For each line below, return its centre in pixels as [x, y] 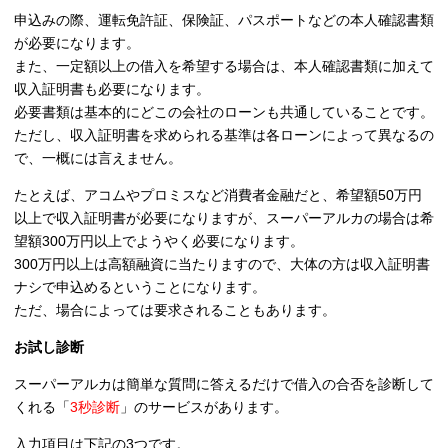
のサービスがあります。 [211, 407]
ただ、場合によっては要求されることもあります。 [175, 310]
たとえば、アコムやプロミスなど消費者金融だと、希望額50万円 [218, 195]
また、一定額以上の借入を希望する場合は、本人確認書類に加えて [224, 66]
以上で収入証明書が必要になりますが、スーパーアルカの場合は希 [224, 218]
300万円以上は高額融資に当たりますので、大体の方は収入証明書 [222, 264]
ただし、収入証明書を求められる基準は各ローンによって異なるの [224, 135]
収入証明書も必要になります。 [112, 89]
